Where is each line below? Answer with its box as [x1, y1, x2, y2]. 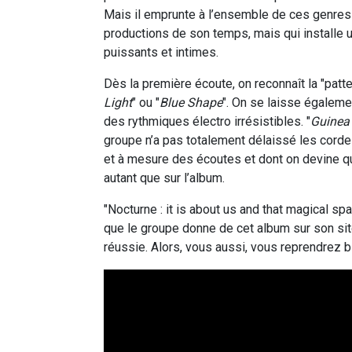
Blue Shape [159, 94, 222, 110]
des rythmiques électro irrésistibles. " [104, 113, 310, 129]
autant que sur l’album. [104, 170, 225, 185]
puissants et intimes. [104, 44, 218, 60]
